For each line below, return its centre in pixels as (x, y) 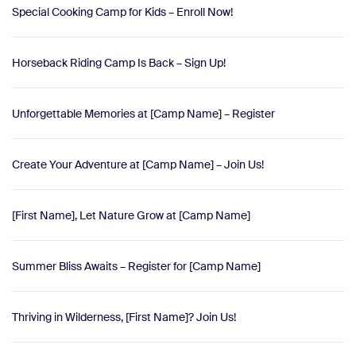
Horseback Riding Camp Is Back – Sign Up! (119, 62)
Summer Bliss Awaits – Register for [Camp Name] (136, 266)
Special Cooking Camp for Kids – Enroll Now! (122, 12)
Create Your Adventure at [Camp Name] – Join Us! (138, 164)
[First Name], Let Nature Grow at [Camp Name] (131, 215)
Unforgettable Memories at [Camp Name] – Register (143, 113)
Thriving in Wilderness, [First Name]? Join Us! (124, 317)
